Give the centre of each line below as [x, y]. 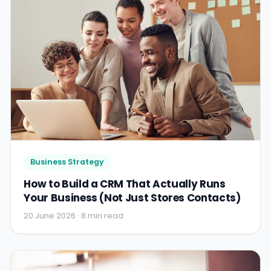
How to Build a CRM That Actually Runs [125, 184]
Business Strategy [67, 162]
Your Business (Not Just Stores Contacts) [132, 198]
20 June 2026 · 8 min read [74, 215]
